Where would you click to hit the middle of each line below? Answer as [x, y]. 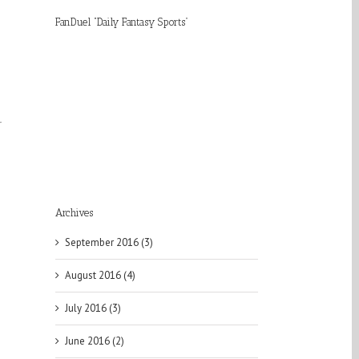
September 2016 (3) [109, 243]
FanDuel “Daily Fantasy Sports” [121, 22]
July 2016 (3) [93, 309]
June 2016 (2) [94, 341]
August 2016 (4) [100, 276]
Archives [74, 212]
